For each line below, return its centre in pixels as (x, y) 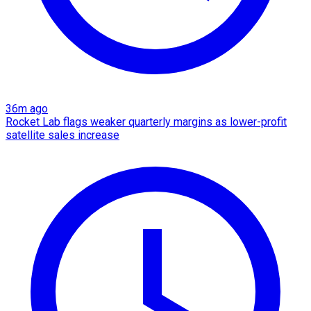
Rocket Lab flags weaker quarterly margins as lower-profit (146, 121)
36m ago (27, 108)
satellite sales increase (62, 135)
